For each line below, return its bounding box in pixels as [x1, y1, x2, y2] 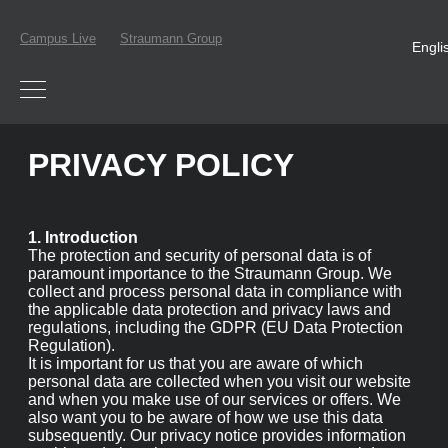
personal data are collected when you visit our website [28, 405, 399, 427]
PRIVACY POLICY [28, 146, 255, 185]
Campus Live [20, 33, 89, 51]
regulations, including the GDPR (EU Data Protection [28, 339, 391, 361]
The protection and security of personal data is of [28, 251, 364, 273]
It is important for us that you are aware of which [28, 383, 363, 405]
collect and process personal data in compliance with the [28, 295, 419, 317]
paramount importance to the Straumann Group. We [28, 273, 388, 295]
